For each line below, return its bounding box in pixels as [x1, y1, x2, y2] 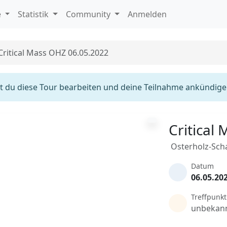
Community [66, 9, 113, 20]
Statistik [18, 9, 51, 20]
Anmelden [127, 9, 167, 20]
